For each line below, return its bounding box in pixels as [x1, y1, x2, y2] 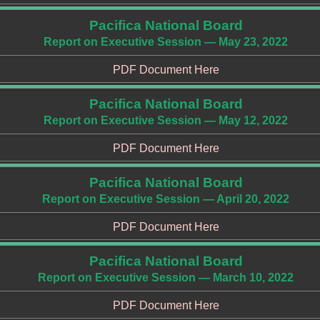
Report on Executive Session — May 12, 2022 [44, 114, 288, 126]
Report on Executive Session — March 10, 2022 [38, 271, 294, 284]
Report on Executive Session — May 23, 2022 [44, 36, 288, 48]
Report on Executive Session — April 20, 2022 [42, 193, 289, 205]
